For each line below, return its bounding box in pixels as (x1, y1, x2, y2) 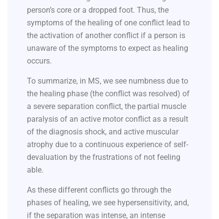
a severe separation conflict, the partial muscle (27, 102, 186, 111)
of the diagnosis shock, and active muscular (27, 127, 178, 137)
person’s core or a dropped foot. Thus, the (27, 5, 169, 15)
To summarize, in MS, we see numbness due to (27, 76, 188, 86)
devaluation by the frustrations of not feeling (27, 153, 180, 162)
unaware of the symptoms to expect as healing (27, 44, 188, 53)
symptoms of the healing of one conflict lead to (27, 18, 190, 28)
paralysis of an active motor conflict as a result (27, 114, 188, 124)
